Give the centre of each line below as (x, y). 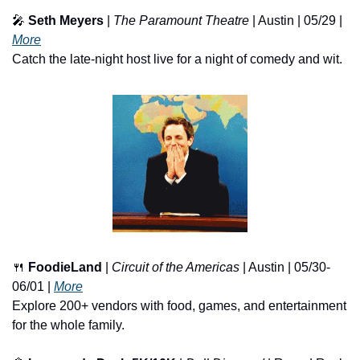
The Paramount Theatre (181, 20)
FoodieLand (65, 268)
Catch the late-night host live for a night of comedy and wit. (177, 59)
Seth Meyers (66, 20)
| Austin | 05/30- (285, 268)
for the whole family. (68, 325)
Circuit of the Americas (176, 268)
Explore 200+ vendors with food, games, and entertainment (179, 306)
